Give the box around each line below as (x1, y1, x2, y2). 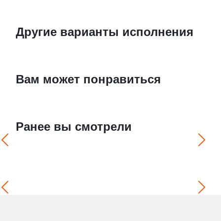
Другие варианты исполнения (16, 25, 194, 38)
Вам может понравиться (16, 72, 161, 86)
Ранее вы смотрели (16, 119, 132, 133)
